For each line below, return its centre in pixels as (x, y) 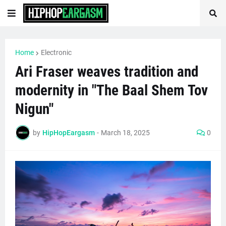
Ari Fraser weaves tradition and (107, 72)
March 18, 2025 (125, 132)
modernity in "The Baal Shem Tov (111, 90)
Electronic (56, 52)
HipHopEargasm (69, 132)
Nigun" (34, 109)
